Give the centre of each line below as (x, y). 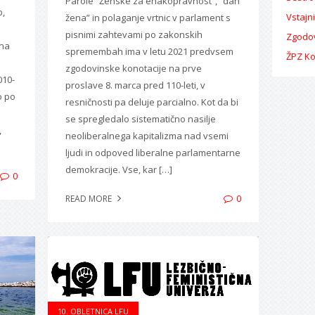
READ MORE (89, 198)
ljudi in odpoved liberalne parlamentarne (153, 152)
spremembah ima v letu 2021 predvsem (149, 51)
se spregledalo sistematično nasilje (140, 118)
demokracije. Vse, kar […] (118, 169)
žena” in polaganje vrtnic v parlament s (148, 17)
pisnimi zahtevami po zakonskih (134, 34)
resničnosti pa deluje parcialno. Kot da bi (152, 102)
